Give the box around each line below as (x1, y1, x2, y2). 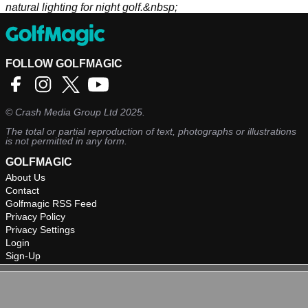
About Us (5, 172, 45, 184)
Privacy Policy (5, 211, 65, 223)
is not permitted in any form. (5, 135, 127, 147)
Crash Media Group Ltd (15, 107, 118, 118)
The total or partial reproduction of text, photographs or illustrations (5, 126, 296, 137)
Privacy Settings (5, 224, 75, 236)
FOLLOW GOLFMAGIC (5, 58, 122, 70)
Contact (5, 185, 39, 197)
